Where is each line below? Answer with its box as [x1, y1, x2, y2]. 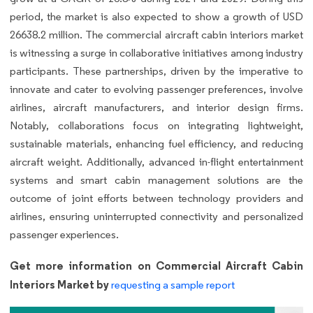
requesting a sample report [111, 277, 235, 291]
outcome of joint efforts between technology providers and [10, 191, 303, 205]
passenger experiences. [10, 227, 121, 241]
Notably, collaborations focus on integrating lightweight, [10, 118, 303, 132]
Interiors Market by [10, 277, 109, 291]
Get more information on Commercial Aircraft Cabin [10, 258, 303, 272]
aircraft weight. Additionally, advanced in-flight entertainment [10, 154, 303, 168]
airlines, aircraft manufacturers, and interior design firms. [10, 100, 303, 114]
